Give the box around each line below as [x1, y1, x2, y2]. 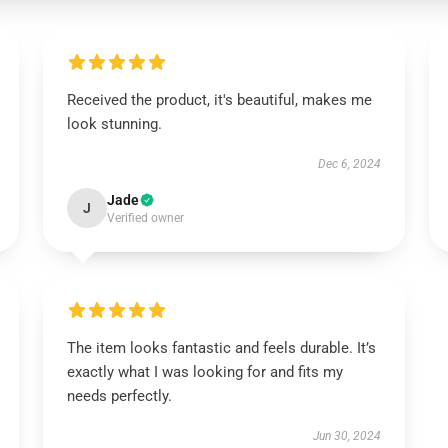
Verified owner [106, 211, 184, 225]
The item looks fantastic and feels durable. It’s [66, 339, 376, 357]
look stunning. [66, 115, 162, 133]
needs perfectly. [66, 387, 172, 405]
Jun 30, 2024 [313, 429, 382, 443]
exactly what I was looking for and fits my [66, 363, 343, 381]
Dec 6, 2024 [318, 157, 382, 171]
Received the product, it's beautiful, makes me [66, 91, 372, 109]
